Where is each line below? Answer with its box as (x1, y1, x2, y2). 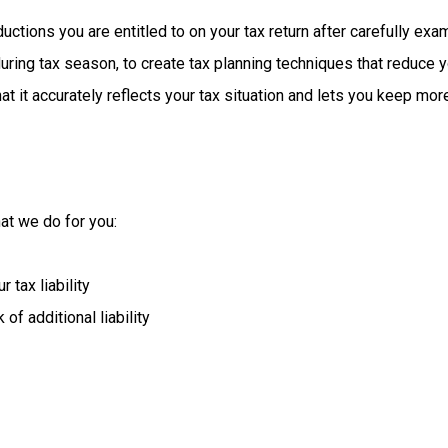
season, (63, 54, 123, 73)
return (268, 22, 313, 41)
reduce (386, 54, 439, 73)
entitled (113, 22, 171, 41)
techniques (275, 54, 357, 73)
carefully (349, 22, 414, 41)
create (140, 54, 189, 73)
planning (213, 54, 276, 73)
